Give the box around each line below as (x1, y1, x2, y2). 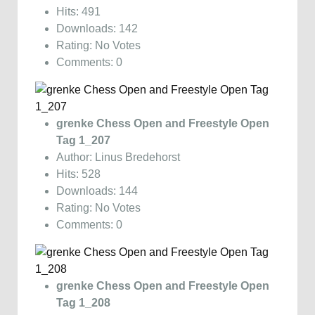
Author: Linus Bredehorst (56, 150, 180, 163)
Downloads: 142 (56, 22, 138, 34)
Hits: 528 (56, 167, 101, 180)
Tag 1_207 (56, 134, 110, 146)
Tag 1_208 (56, 296, 110, 309)
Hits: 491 (56, 5, 101, 18)
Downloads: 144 (56, 184, 138, 197)
